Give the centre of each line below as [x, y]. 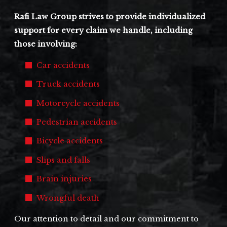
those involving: [47, 44]
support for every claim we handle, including [104, 31]
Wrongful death [68, 198]
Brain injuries [64, 179]
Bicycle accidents [71, 141]
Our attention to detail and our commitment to [107, 219]
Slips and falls [65, 160]
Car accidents [64, 66]
